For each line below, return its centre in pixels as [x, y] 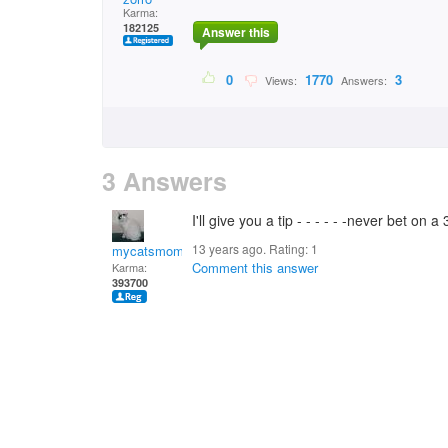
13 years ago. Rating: [251, 248]
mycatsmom [148, 250]
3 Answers [164, 181]
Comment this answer [255, 267]
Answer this [235, 32]
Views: [279, 80]
